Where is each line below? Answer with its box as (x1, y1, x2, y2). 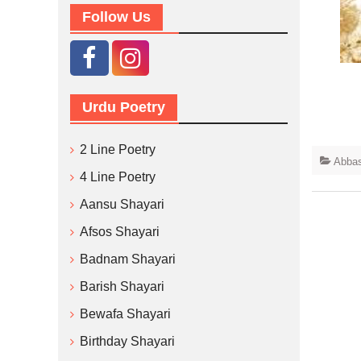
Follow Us (82, 9, 151, 25)
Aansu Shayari (80, 197, 164, 211)
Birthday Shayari (80, 334, 175, 348)
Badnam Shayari (80, 252, 176, 266)
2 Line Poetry (80, 143, 156, 156)
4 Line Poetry (80, 170, 156, 184)
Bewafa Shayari (80, 307, 171, 321)
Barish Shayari (80, 280, 164, 293)
